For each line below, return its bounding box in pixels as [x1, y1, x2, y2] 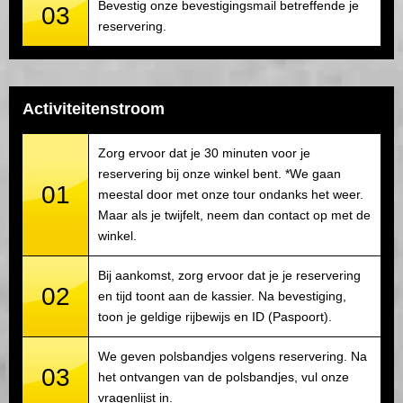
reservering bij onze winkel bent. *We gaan [98, 166, 341, 181]
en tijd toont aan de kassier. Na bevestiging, [98, 288, 346, 303]
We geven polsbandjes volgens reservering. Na [98, 348, 367, 363]
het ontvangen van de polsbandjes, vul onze [98, 369, 349, 384]
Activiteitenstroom [22, 99, 165, 118]
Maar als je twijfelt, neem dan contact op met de [98, 207, 371, 222]
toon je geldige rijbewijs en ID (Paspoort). [98, 309, 332, 324]
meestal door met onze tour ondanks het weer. [98, 186, 363, 201]
